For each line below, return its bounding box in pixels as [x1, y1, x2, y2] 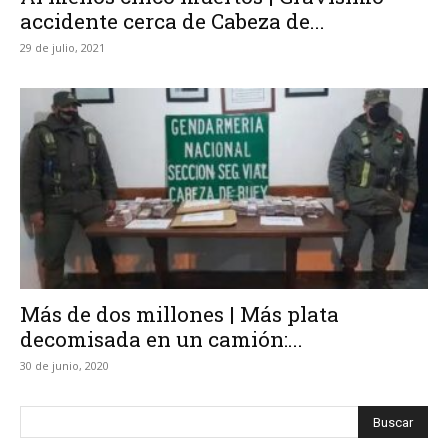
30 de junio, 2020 [20, 358, 109, 374]
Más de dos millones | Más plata [20, 300, 339, 329]
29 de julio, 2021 [20, 39, 105, 55]
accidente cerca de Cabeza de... [20, 6, 325, 35]
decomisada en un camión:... [20, 325, 303, 354]
